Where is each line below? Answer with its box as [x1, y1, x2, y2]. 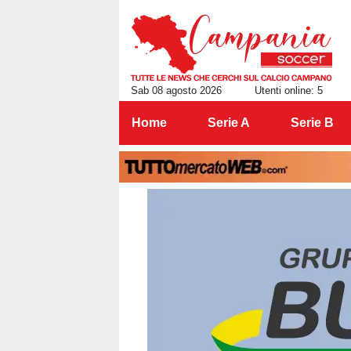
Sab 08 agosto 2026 [131, 85, 222, 96]
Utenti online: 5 [255, 85, 323, 96]
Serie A [207, 116, 250, 129]
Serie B [290, 116, 334, 129]
